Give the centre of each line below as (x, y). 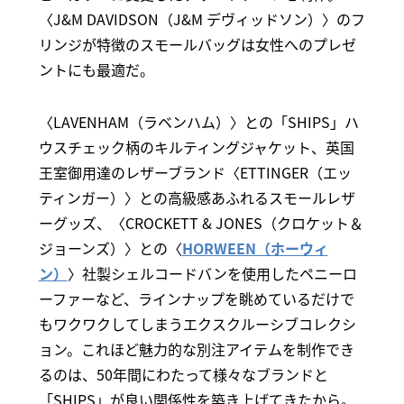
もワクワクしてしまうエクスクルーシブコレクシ (197, 324)
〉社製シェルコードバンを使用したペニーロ (212, 274)
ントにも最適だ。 (96, 70)
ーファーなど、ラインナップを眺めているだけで (196, 299)
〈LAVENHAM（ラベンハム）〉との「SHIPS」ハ (198, 122)
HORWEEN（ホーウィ (255, 248)
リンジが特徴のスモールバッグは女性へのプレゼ (197, 45)
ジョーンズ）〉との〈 (110, 248)
